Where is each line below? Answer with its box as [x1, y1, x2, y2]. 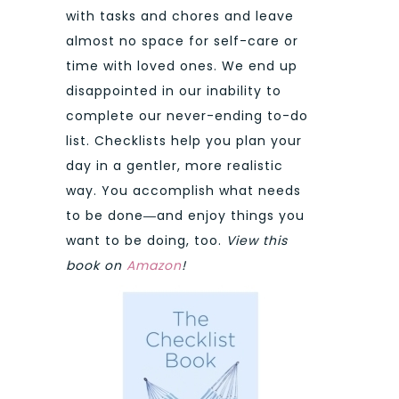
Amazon [126, 256, 182, 274]
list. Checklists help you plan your [66, 131, 302, 150]
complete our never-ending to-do [66, 106, 308, 125]
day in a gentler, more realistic [66, 156, 283, 175]
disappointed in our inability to [66, 81, 281, 100]
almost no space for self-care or [66, 31, 298, 50]
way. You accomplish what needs [66, 181, 301, 199]
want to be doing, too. [66, 231, 226, 249]
